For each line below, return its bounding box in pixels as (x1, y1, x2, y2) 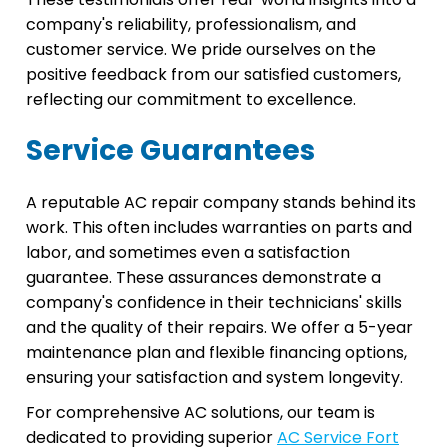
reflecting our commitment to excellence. (26, 88, 356, 112)
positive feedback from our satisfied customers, (26, 63, 401, 87)
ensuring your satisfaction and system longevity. (26, 366, 403, 390)
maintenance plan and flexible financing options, (26, 341, 407, 365)
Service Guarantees (26, 131, 315, 171)
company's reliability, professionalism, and (26, 13, 356, 37)
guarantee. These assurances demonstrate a (26, 266, 381, 290)
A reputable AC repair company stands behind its (26, 191, 416, 215)
